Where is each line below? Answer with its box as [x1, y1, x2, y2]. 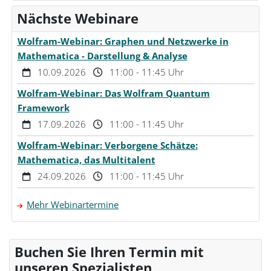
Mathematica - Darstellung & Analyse [17, 50, 188, 62]
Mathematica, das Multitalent [17, 154, 155, 166]
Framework [17, 102, 70, 114]
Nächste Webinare [17, 10, 139, 28]
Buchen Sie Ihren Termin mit [15, 243, 204, 261]
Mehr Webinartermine [27, 198, 119, 211]
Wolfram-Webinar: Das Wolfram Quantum [17, 87, 210, 100]
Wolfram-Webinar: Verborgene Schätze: [17, 139, 198, 152]
